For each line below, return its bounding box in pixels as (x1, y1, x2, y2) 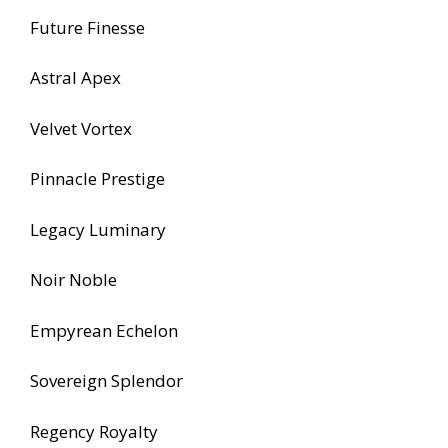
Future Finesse (30, 15, 145, 39)
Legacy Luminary (30, 217, 166, 241)
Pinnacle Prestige (30, 167, 165, 191)
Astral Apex (30, 66, 121, 90)
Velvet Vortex (30, 116, 132, 140)
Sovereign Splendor (30, 369, 183, 393)
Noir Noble (30, 268, 117, 292)
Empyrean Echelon (30, 318, 178, 342)
